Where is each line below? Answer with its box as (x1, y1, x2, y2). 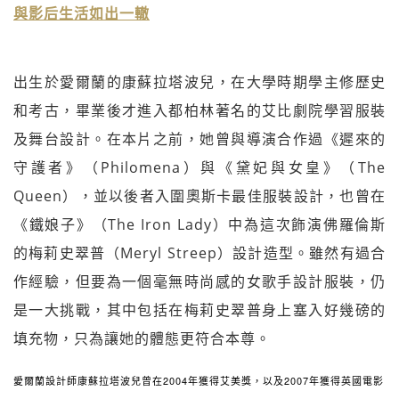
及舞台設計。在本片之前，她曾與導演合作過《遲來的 (13, 128, 386, 149)
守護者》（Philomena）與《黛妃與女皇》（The (13, 157, 386, 177)
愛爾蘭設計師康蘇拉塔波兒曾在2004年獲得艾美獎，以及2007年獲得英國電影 (13, 372, 384, 387)
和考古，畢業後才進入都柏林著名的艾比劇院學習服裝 (13, 100, 386, 120)
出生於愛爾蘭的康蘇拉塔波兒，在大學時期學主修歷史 (13, 71, 386, 92)
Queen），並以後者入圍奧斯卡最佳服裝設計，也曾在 (13, 185, 386, 206)
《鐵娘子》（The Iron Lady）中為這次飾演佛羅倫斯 (13, 214, 386, 234)
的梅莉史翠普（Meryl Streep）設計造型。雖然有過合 (13, 242, 386, 263)
